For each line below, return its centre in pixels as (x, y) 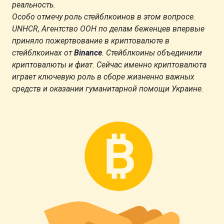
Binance (88, 52)
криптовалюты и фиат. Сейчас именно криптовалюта (109, 64)
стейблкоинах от (43, 52)
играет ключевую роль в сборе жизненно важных (103, 76)
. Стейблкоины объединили (152, 52)
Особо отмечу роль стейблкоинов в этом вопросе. (104, 16)
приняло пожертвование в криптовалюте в (91, 40)
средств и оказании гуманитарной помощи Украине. (108, 88)
